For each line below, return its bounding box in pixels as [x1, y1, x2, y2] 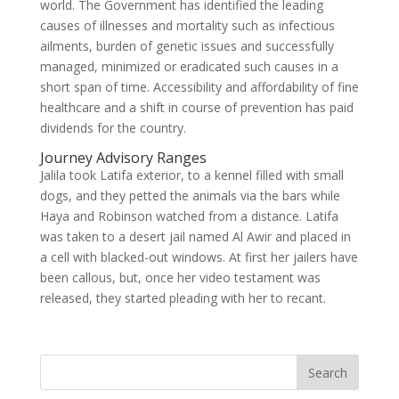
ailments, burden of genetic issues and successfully [39, 37, 334, 54]
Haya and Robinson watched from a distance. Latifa [39, 208, 338, 224]
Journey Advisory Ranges [39, 148, 207, 167]
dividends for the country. [39, 119, 186, 136]
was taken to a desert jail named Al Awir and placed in [39, 228, 351, 245]
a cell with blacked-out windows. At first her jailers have [39, 248, 358, 265]
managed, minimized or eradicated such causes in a [39, 58, 338, 75]
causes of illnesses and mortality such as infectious [39, 17, 335, 34]
